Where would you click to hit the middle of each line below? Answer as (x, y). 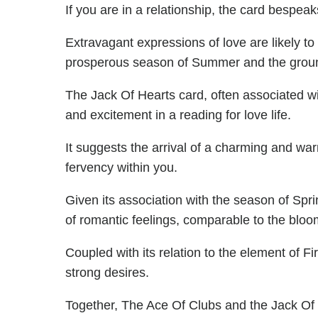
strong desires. (107, 273)
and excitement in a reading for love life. (178, 115)
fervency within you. (121, 168)
